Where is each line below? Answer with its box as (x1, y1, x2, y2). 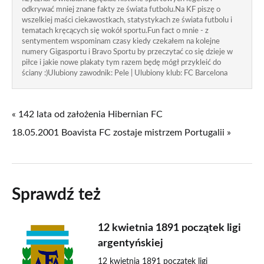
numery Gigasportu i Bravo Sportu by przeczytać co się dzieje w (22, 48, 233, 56)
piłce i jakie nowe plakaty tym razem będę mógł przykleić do (22, 59, 221, 67)
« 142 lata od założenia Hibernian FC (12, 110, 163, 119)
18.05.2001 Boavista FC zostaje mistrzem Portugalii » (12, 128, 231, 137)
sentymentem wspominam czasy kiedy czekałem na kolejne (22, 38, 220, 45)
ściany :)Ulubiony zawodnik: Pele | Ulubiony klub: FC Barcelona (22, 70, 227, 77)
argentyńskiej (98, 238, 164, 249)
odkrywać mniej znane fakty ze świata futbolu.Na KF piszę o (22, 6, 220, 14)
